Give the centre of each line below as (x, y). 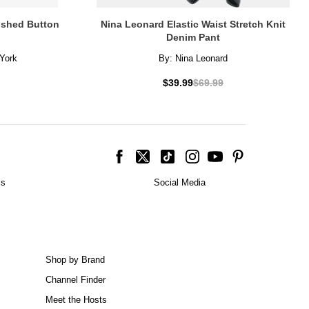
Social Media (179, 183)
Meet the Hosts (76, 300)
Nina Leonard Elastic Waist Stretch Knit (193, 24)
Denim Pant (193, 38)
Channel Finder (76, 280)
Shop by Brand (75, 260)
